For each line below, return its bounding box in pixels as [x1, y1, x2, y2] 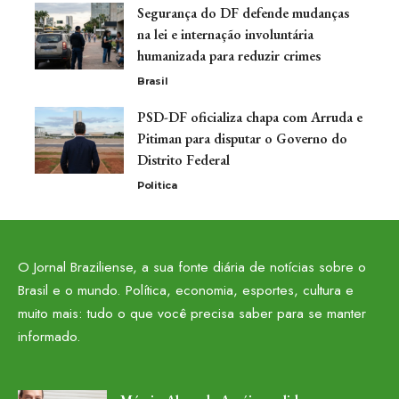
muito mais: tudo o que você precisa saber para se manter [18, 303, 366, 324]
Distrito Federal [137, 151, 230, 170]
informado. [18, 326, 81, 347]
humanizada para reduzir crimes [137, 46, 321, 66]
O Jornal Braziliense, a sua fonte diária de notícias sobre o [18, 256, 366, 278]
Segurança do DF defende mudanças [137, 4, 349, 23]
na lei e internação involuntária [137, 25, 313, 45]
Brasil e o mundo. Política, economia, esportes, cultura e [18, 280, 354, 301]
